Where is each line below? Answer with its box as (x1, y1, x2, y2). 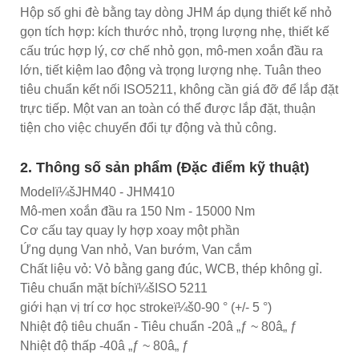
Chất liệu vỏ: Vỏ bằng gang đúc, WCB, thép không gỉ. (20, 261, 322, 276)
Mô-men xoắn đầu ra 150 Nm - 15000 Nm (20, 204, 255, 218)
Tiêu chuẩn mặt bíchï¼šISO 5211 (20, 280, 208, 295)
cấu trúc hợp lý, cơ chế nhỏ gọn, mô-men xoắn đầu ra (20, 43, 323, 58)
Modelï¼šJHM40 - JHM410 (20, 184, 175, 199)
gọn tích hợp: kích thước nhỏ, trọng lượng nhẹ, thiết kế (20, 24, 329, 38)
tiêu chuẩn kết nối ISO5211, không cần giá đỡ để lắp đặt (20, 82, 338, 96)
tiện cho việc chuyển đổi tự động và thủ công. (20, 120, 276, 135)
